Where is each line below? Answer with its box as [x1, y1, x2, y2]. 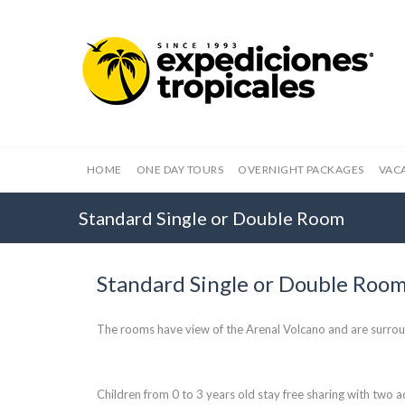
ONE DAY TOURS [136, 163, 224, 176]
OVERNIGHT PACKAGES [238, 163, 364, 176]
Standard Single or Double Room [79, 207, 344, 229]
